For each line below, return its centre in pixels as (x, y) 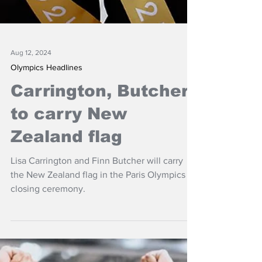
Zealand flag (66, 224)
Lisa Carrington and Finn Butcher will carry (97, 248)
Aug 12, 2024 (31, 140)
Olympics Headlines (46, 155)
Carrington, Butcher (99, 179)
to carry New (69, 201)
